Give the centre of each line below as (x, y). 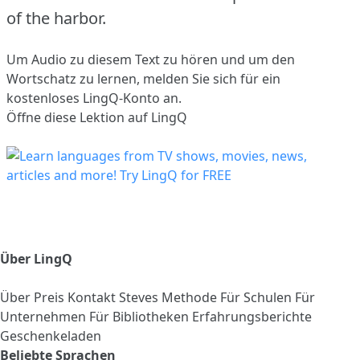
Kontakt (93, 297)
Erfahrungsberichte (252, 316)
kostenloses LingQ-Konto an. (94, 98)
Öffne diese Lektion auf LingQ (97, 117)
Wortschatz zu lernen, (75, 78)
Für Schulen (258, 297)
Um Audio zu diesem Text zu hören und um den (151, 59)
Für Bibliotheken (141, 316)
